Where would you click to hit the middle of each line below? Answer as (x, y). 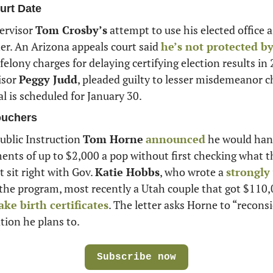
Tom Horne (113, 139)
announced (175, 139)
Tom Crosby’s (71, 30)
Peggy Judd (48, 80)
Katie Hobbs (127, 172)
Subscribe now (136, 257)
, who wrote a (193, 172)
